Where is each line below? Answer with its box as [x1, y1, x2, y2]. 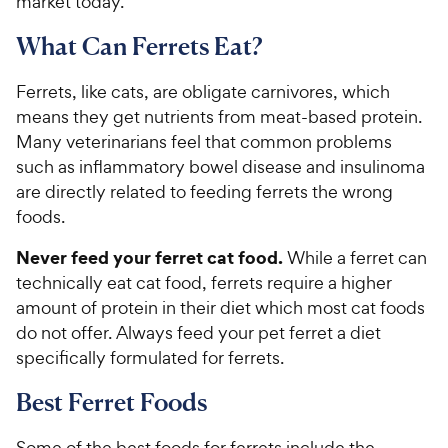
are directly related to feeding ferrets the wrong [16, 179, 393, 203]
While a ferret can [283, 245, 427, 269]
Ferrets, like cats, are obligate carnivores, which [16, 79, 390, 103]
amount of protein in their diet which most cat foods [16, 295, 425, 319]
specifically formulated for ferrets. [16, 345, 284, 369]
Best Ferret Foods [16, 386, 207, 417]
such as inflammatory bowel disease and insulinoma [16, 154, 425, 178]
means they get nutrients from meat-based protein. [16, 104, 422, 128]
